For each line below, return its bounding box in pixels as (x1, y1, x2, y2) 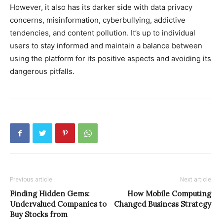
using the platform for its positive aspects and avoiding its (10, 54, 211, 64)
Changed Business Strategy (114, 199, 211, 209)
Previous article (10, 176, 52, 184)
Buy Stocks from (10, 210, 68, 220)
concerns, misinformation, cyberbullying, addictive (10, 15, 185, 25)
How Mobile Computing (127, 189, 211, 199)
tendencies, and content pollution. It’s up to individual (10, 28, 195, 38)
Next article (180, 176, 211, 184)
